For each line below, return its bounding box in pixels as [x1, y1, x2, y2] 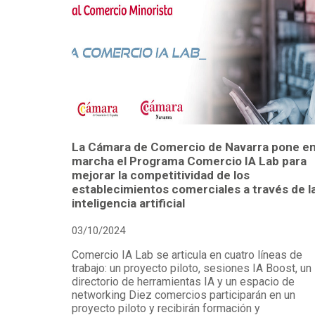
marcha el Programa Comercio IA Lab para [72, 154, 307, 169]
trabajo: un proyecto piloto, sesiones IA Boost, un [72, 262, 311, 276]
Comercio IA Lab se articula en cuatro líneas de [72, 248, 302, 262]
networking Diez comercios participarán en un [72, 288, 295, 302]
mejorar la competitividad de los [72, 168, 250, 183]
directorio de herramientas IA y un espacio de [72, 275, 295, 289]
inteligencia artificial [72, 196, 185, 211]
